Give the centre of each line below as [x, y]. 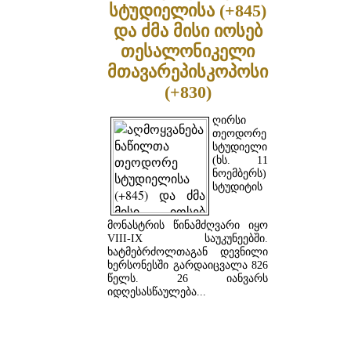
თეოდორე [239, 134]
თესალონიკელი [188, 51]
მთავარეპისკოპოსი [188, 71]
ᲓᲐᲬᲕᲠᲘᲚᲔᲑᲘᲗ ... [188, 330]
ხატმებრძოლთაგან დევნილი [188, 252]
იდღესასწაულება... [157, 292]
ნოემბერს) [239, 174]
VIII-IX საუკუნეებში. [188, 239]
